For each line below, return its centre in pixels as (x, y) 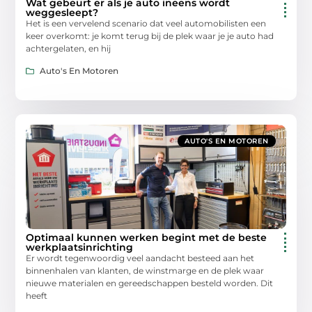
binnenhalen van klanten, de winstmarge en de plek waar (145, 270)
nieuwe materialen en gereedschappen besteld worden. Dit (150, 283)
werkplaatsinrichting (80, 247)
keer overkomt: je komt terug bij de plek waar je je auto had (150, 36)
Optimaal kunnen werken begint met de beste (147, 237)
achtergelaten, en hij (69, 48)
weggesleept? (62, 12)
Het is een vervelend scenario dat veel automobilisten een (146, 23)
